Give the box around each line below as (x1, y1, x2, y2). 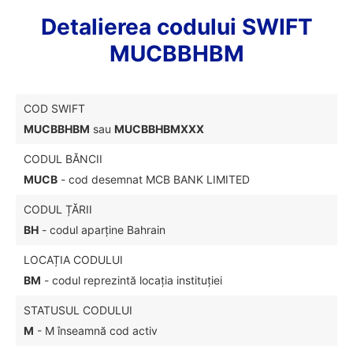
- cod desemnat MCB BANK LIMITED (58, 173, 250, 186)
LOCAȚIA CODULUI (24, 253, 123, 266)
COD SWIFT (24, 102, 85, 115)
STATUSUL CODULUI (24, 303, 132, 317)
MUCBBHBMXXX (114, 122, 204, 136)
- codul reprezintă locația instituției (41, 273, 222, 287)
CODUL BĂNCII (24, 152, 102, 165)
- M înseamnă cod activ (34, 324, 158, 337)
